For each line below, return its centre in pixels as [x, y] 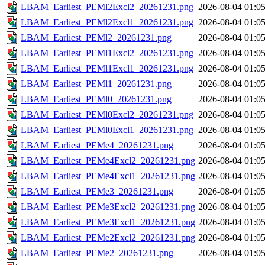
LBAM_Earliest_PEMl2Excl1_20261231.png [107, 22]
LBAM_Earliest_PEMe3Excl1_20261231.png [108, 222]
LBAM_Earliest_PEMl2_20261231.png [96, 38]
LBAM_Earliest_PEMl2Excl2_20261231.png [107, 7]
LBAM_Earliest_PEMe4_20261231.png [97, 146]
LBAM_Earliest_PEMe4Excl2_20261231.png [108, 161]
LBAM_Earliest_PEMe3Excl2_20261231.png [108, 207]
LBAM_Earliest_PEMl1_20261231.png [96, 84]
